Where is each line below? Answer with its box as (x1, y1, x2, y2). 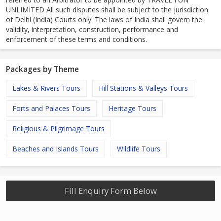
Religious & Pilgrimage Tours (12, 124, 105, 134)
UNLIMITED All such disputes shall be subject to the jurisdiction (6, 5, 208, 15)
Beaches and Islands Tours (12, 144, 99, 154)
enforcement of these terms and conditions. (6, 35, 147, 44)
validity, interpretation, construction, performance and (6, 25, 178, 35)
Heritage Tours (109, 104, 156, 113)
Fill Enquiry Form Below (64, 185, 157, 197)
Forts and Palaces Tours (12, 104, 90, 113)
